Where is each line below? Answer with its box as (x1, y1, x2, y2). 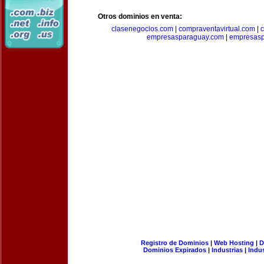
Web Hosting (213, 239, 254, 246)
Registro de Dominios (140, 239, 209, 246)
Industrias (212, 246, 243, 253)
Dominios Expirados (143, 246, 206, 253)
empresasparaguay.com (146, 33, 224, 41)
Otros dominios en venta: (98, 12, 182, 21)
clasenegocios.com (111, 25, 173, 33)
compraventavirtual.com (178, 25, 255, 33)
